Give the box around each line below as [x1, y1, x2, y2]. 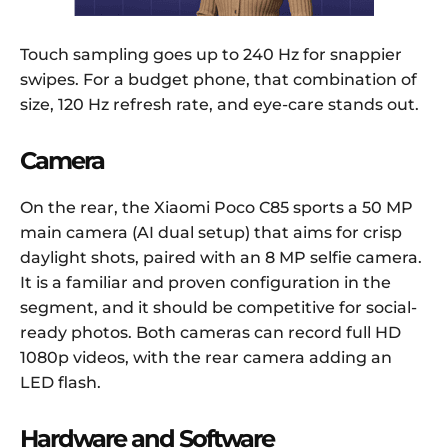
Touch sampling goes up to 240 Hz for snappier [20, 45, 402, 65]
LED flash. [20, 373, 101, 393]
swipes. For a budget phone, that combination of [20, 70, 417, 90]
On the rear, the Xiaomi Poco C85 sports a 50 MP [20, 198, 413, 218]
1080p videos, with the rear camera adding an [20, 348, 392, 368]
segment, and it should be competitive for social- [20, 298, 417, 318]
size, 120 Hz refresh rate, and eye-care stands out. [20, 95, 419, 115]
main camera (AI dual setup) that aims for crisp [20, 223, 402, 243]
